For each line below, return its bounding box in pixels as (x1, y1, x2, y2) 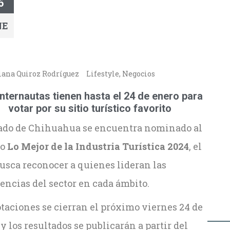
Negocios (122, 69, 155, 79)
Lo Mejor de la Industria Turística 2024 (7, 140, 189, 152)
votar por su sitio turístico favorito (8, 102, 171, 114)
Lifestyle (86, 69, 119, 79)
